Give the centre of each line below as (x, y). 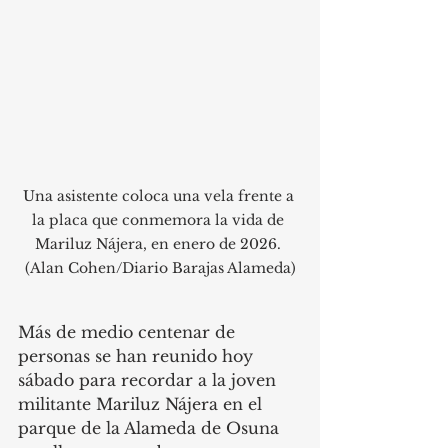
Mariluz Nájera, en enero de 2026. (160, 243)
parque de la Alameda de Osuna (151, 427)
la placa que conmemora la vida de (160, 219)
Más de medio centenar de (129, 331)
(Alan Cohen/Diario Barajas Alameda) (160, 267)
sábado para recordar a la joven (149, 379)
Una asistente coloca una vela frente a (160, 195)
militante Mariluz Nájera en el (142, 403)
